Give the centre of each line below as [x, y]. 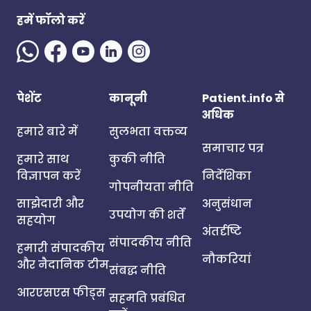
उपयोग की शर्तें [147, 215]
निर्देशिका [226, 176]
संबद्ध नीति [138, 270]
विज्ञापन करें [49, 176]
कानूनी [128, 98]
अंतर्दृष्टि [221, 232]
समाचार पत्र [233, 148]
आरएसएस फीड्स [61, 293]
